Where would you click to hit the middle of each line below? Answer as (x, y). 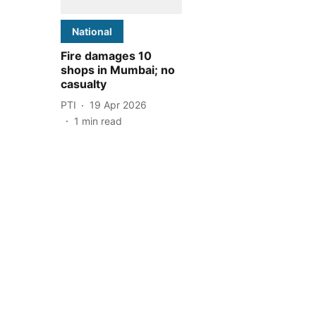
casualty (84, 84)
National (92, 31)
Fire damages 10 (106, 55)
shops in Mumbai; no (118, 69)
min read (102, 121)
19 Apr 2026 (118, 105)
